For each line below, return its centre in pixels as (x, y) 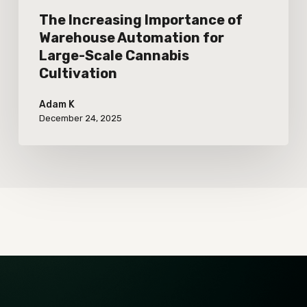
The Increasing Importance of (140, 20)
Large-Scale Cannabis (114, 56)
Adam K (57, 105)
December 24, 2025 (80, 119)
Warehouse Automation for (131, 38)
